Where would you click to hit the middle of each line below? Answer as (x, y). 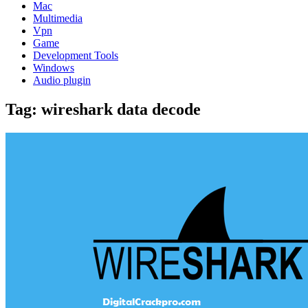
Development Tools (76, 55)
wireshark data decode (121, 109)
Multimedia (58, 18)
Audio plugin (62, 80)
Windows (54, 68)
